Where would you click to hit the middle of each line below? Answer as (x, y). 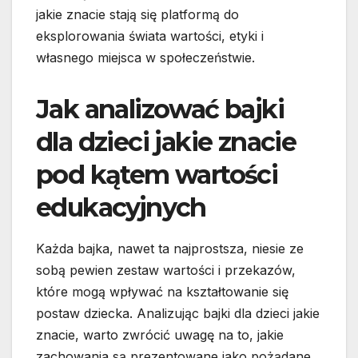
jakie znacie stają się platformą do (137, 15)
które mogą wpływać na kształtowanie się (162, 292)
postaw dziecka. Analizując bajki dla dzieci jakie (178, 314)
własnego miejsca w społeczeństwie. (145, 58)
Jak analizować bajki (160, 109)
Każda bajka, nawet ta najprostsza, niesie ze (170, 249)
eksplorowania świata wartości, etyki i (150, 36)
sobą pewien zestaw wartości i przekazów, (166, 270)
